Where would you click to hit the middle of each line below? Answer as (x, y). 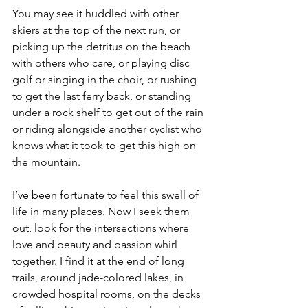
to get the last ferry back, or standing (103, 96)
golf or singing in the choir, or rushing (106, 79)
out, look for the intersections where (102, 228)
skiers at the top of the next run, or (98, 30)
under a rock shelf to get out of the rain (109, 112)
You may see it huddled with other (97, 13)
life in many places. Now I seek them (102, 211)
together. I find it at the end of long (100, 261)
